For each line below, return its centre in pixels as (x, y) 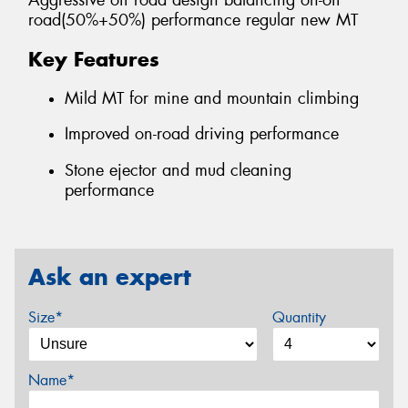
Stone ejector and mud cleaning (178, 170)
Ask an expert (110, 277)
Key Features (94, 60)
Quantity (299, 317)
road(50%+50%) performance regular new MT (193, 20)
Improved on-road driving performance (202, 134)
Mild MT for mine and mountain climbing (212, 98)
